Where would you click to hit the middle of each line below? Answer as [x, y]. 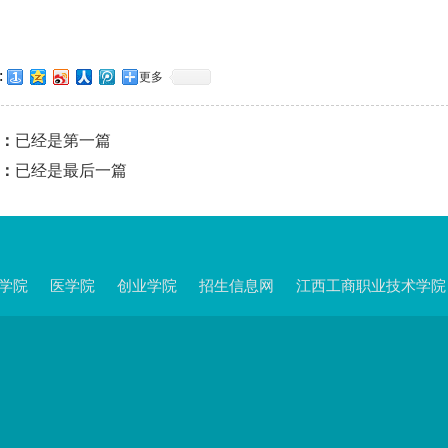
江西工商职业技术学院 [371, 285]
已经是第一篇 [63, 140]
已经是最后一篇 [71, 170]
